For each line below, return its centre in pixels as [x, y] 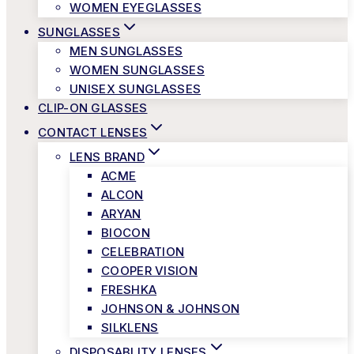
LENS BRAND [107, 157]
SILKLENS [130, 328]
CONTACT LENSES [93, 132]
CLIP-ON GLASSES [93, 108]
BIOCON [126, 233]
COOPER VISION [149, 271]
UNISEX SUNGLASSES [136, 89]
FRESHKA [129, 290]
